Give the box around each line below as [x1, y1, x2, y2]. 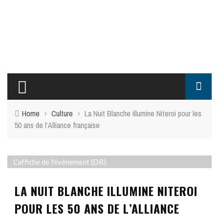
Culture [51, 108, 73, 119]
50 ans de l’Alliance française [15, 119, 100, 131]
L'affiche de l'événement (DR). [13, 157, 108, 166]
